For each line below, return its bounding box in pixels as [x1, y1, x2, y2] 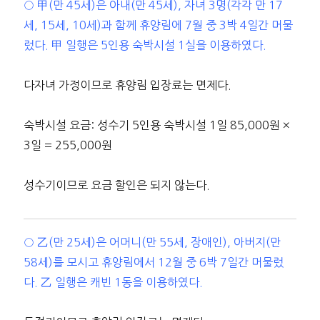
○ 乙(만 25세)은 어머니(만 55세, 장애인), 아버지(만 [23, 236, 281, 249]
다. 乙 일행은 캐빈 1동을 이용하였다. [23, 276, 203, 289]
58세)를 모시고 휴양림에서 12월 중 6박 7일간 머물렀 [23, 256, 284, 269]
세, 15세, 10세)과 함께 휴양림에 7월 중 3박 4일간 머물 [23, 19, 293, 31]
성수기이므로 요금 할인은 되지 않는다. [23, 179, 210, 191]
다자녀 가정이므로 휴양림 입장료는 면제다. [23, 79, 231, 91]
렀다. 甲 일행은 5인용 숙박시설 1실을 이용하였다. [23, 39, 266, 51]
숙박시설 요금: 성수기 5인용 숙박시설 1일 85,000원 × [23, 119, 289, 131]
